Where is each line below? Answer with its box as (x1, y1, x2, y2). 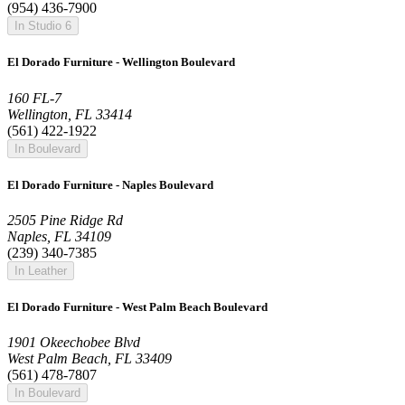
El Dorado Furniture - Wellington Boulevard (7, 55, 235, 70)
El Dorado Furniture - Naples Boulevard (7, 177, 213, 192)
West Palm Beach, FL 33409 (7, 351, 172, 367)
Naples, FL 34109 (7, 228, 111, 244)
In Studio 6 (14, 19, 71, 33)
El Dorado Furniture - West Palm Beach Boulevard (7, 300, 268, 315)
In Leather (14, 263, 67, 278)
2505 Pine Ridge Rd (7, 212, 123, 228)
